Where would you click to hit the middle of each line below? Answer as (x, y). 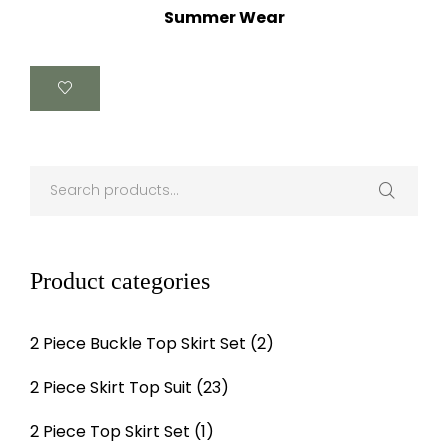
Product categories (120, 280)
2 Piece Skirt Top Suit (111, 387)
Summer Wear (224, 17)
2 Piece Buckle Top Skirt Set (138, 343)
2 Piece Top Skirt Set (110, 431)
